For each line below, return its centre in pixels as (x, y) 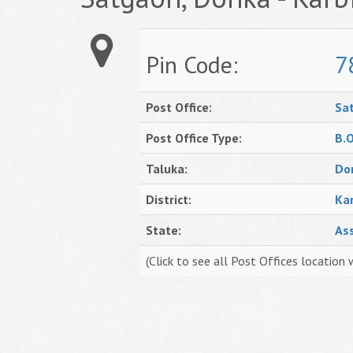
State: (163, 230)
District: (169, 199)
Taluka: (167, 169)
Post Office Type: (194, 138)
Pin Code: (192, 64)
